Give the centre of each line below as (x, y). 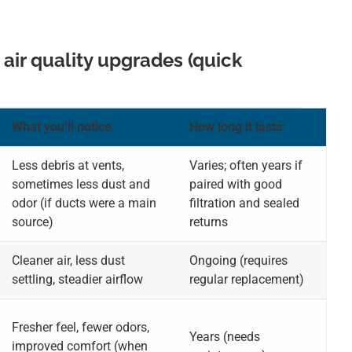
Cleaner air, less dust (68, 261)
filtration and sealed (244, 203)
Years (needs (225, 337)
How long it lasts (236, 127)
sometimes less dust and (81, 185)
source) (33, 222)
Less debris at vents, (68, 166)
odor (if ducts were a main (84, 203)
